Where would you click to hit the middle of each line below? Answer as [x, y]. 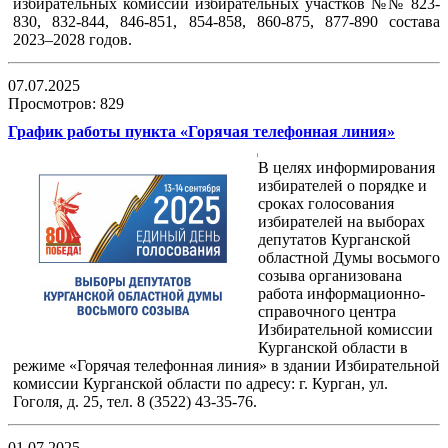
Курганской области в [333, 348]
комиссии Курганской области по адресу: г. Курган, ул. [200, 384]
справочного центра [327, 312]
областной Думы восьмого [349, 258]
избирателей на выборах [341, 222]
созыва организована [330, 276]
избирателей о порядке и [342, 186]
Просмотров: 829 [68, 104]
